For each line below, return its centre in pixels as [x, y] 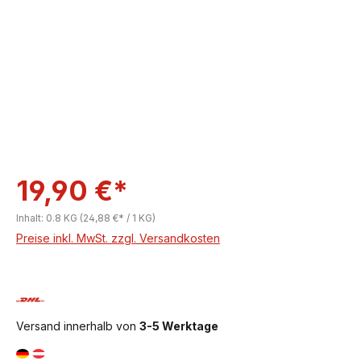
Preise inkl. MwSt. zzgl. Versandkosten [118, 238]
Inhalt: [31, 218]
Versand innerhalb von [78, 326]
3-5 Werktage [179, 326]
